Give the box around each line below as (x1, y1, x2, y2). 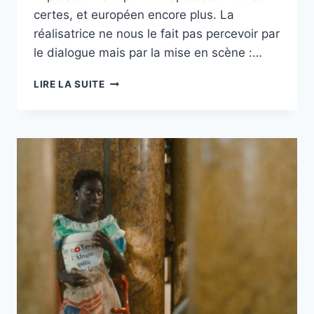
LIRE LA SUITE (34, 78, 105, 90)
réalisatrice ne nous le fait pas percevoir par (34, 27, 280, 41)
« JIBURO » (104, 75, 162, 87)
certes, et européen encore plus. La (34, 8, 234, 22)
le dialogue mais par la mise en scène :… (34, 46, 262, 60)
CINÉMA (104, 119, 145, 131)
